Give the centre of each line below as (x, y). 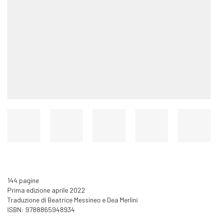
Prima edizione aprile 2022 (46, 190)
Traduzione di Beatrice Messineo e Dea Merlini (73, 200)
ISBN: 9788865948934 (41, 209)
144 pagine (23, 180)
